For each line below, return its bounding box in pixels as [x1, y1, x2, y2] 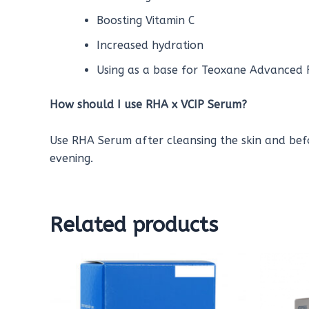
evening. [50, 151, 93, 165]
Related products [50, 212, 218, 237]
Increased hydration [97, 39, 203, 52]
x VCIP [172, 98, 208, 112]
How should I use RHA [50, 98, 172, 112]
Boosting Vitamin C [97, 14, 195, 28]
